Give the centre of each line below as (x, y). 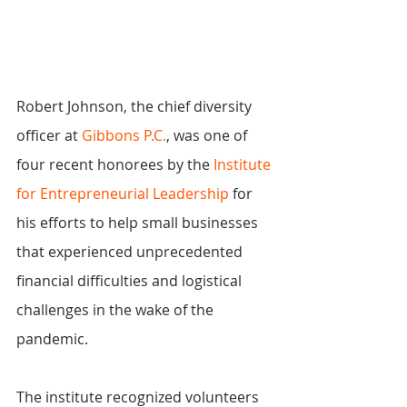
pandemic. (52, 339)
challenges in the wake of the (117, 310)
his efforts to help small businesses (139, 223)
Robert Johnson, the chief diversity (136, 107)
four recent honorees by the (115, 165)
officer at (49, 136)
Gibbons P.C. (124, 136)
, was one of (208, 136)
